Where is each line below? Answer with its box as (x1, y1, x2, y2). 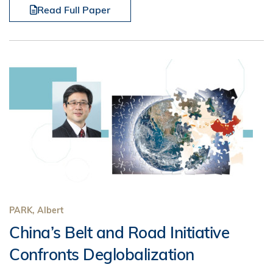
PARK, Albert (9, 205, 63, 216)
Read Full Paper (37, 4, 110, 16)
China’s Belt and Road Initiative (9, 222, 229, 243)
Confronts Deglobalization (9, 244, 194, 264)
